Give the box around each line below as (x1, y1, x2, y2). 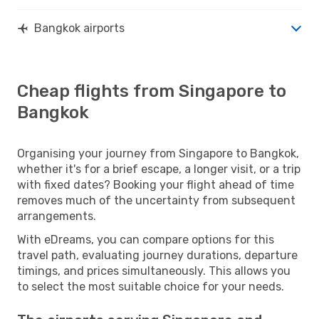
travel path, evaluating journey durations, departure (17, 248, 298, 262)
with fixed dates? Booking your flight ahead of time (17, 177, 294, 192)
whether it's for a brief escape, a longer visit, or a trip (17, 162, 300, 176)
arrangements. (17, 209, 96, 223)
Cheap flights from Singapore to (17, 80, 286, 101)
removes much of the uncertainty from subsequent (17, 193, 296, 207)
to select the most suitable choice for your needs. (17, 279, 284, 293)
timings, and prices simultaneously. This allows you (17, 263, 291, 278)
